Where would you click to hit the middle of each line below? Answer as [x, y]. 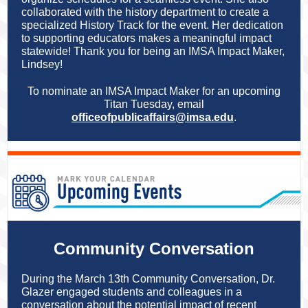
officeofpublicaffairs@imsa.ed [149, 117]
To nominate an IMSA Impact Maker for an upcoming [154, 91]
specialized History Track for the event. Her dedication [152, 25]
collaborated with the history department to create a [145, 12]
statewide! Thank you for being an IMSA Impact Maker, [153, 51]
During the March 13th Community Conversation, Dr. [148, 279]
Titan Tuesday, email [154, 104]
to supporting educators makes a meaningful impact [146, 38]
